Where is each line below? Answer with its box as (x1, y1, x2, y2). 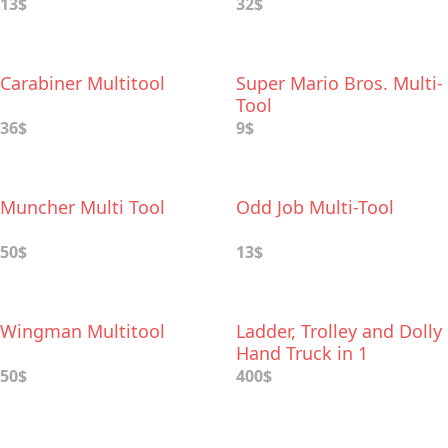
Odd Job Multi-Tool (236, 195, 394, 219)
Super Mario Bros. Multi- (236, 71, 443, 95)
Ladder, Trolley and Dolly (236, 319, 442, 343)
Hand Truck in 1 (236, 341, 368, 365)
